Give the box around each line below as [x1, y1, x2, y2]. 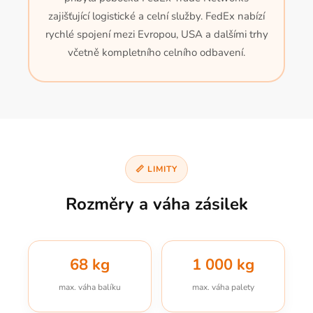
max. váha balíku [59, 282, 121, 293]
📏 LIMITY [136, 163, 177, 175]
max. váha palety [192, 282, 254, 293]
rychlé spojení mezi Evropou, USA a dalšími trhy [45, 27, 268, 41]
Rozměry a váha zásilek [65, 193, 248, 215]
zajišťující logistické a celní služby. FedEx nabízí [48, 9, 265, 23]
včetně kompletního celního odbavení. [68, 45, 245, 59]
